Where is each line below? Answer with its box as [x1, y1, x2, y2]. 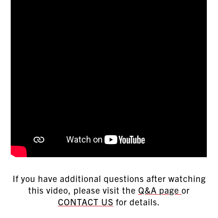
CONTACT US [58, 196, 113, 207]
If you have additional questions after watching [12, 173, 206, 184]
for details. [113, 196, 160, 207]
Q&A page [138, 184, 182, 196]
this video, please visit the [28, 184, 138, 196]
